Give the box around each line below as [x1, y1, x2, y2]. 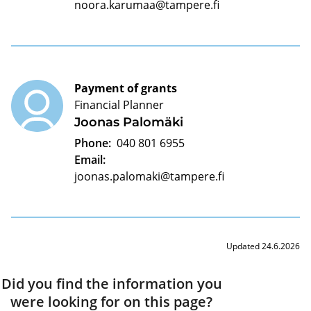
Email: [74, 152, 106, 167]
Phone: [74, 135, 111, 151]
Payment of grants [74, 81, 177, 96]
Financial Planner [74, 97, 164, 112]
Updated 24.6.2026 [226, 240, 300, 252]
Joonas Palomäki [74, 115, 183, 130]
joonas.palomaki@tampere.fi [74, 169, 224, 184]
